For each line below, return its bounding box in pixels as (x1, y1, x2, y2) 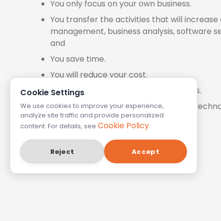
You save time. (50, 53, 106, 65)
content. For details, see (20, 121, 98, 131)
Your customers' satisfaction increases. (50, 85, 201, 97)
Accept (132, 147, 159, 156)
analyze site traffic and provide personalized (20, 110, 164, 120)
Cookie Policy (98, 120, 149, 131)
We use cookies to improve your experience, (20, 101, 164, 110)
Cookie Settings (20, 87, 84, 98)
